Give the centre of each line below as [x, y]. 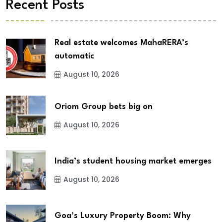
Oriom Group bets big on [104, 107]
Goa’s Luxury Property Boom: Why [123, 216]
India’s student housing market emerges [133, 161]
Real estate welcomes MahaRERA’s [121, 43]
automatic [74, 56]
